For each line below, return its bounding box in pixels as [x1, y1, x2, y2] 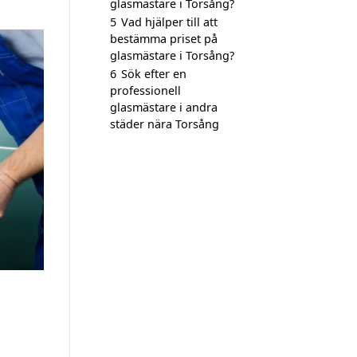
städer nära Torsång [110, 116, 219, 131]
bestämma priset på [110, 31, 218, 46]
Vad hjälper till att [121, 14, 218, 29]
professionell [110, 83, 181, 98]
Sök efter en [121, 66, 186, 81]
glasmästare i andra [110, 100, 218, 115]
